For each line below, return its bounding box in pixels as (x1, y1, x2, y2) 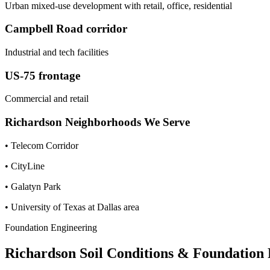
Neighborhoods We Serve (62, 116, 190, 129)
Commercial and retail (5, 93, 89, 104)
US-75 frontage (5, 69, 80, 82)
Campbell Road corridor (5, 22, 127, 36)
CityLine (11, 160, 45, 171)
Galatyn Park (11, 181, 61, 192)
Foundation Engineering (5, 222, 97, 233)
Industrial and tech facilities (5, 46, 108, 57)
